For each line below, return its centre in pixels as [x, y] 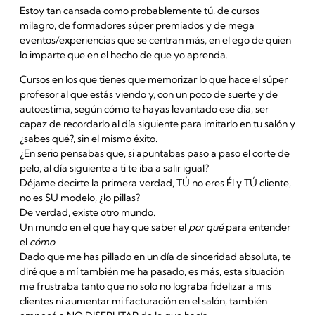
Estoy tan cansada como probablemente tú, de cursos [139, 10]
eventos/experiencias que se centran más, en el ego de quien [155, 40]
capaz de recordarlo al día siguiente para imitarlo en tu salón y [157, 124]
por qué [206, 227]
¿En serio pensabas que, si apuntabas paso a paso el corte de [154, 154]
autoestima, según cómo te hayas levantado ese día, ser [144, 109]
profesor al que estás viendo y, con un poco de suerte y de [148, 95]
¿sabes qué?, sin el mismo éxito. [89, 139]
